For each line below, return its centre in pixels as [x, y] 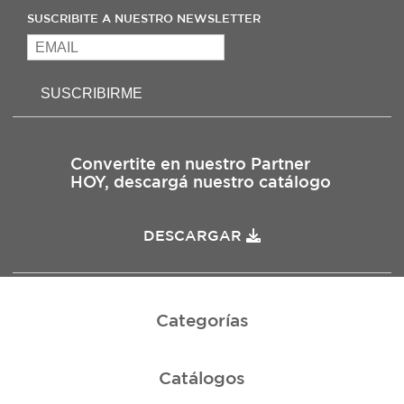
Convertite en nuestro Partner [190, 164]
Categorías [202, 321]
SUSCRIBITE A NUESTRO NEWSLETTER [144, 19]
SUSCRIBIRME [92, 93]
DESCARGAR [195, 235]
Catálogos [202, 378]
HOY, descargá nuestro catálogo [201, 182]
